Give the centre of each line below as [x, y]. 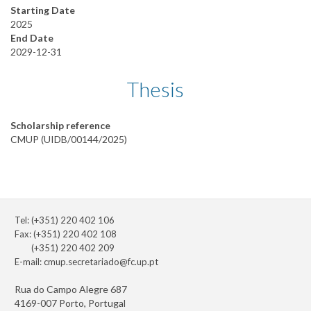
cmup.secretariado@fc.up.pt [101, 262]
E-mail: [29, 262]
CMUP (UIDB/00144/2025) [69, 140]
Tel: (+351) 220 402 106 [65, 220]
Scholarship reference [60, 126]
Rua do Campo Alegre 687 [71, 289]
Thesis [155, 89]
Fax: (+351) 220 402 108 [66, 234]
